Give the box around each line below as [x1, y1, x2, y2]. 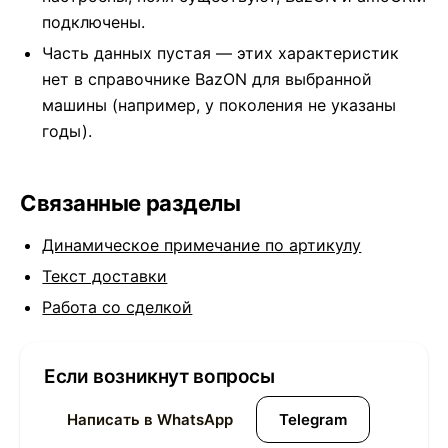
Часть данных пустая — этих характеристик [42, 43, 400, 64]
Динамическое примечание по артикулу [42, 235, 362, 256]
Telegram [279, 409, 347, 429]
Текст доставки [42, 266, 168, 287]
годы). [42, 121, 93, 142]
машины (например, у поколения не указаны [42, 95, 397, 116]
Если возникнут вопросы [44, 365, 275, 389]
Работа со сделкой [42, 297, 193, 318]
